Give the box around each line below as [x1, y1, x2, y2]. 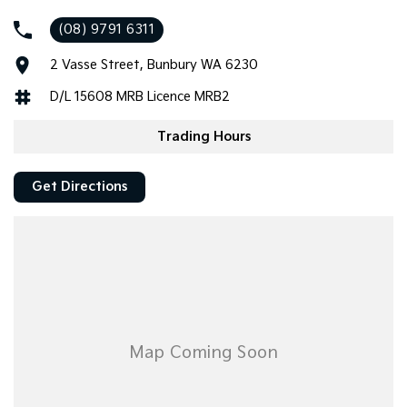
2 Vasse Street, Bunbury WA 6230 [50, 57, 258, 74]
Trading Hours [156, 128, 251, 144]
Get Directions [32, 179, 127, 195]
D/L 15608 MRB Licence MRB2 [50, 89, 230, 105]
